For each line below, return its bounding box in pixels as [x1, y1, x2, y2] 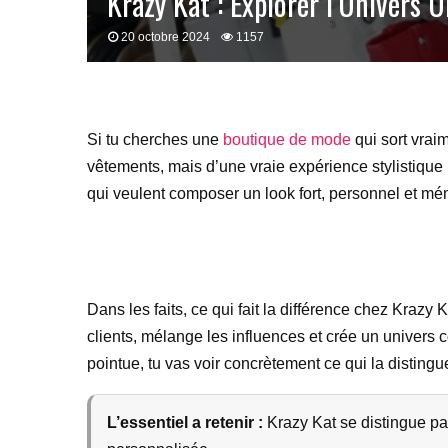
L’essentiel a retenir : [107, 414, 263, 431]
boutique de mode [223, 131, 351, 148]
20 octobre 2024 [121, 30, 210, 44]
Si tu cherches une [87, 131, 223, 148]
